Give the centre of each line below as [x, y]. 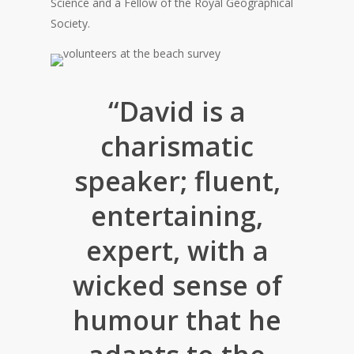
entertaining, [177, 216]
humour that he [177, 320]
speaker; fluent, [177, 181]
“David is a [177, 112]
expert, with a [177, 251]
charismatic [177, 147]
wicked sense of [177, 286]
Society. [71, 24]
